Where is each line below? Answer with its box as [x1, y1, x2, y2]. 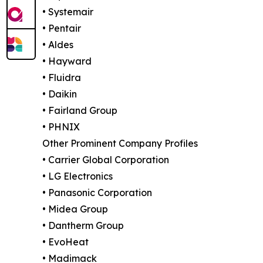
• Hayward [42, 55, 92, 67]
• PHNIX [42, 120, 80, 133]
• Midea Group [42, 203, 108, 215]
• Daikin [42, 87, 77, 100]
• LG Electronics [42, 170, 113, 182]
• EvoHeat [42, 235, 89, 248]
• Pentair [42, 22, 81, 34]
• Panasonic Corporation [42, 186, 152, 198]
